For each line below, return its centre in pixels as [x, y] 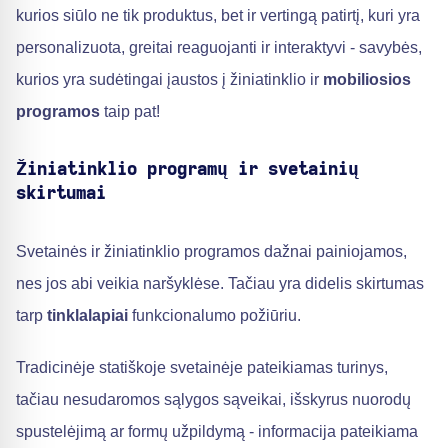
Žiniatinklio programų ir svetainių [187, 170]
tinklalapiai [87, 315]
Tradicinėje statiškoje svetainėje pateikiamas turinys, [202, 367]
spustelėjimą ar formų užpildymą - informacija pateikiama [217, 431]
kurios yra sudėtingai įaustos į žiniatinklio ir [169, 79]
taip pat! [130, 111]
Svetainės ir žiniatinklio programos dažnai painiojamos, [211, 251]
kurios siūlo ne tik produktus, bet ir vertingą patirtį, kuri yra [218, 15]
